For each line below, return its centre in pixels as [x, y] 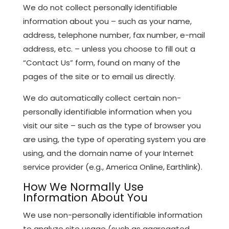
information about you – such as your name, [107, 21]
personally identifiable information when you [107, 111]
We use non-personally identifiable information [112, 215]
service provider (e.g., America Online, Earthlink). [112, 167]
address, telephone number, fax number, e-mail [114, 35]
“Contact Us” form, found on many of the [101, 62]
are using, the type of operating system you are [114, 139]
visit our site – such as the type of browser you [112, 125]
